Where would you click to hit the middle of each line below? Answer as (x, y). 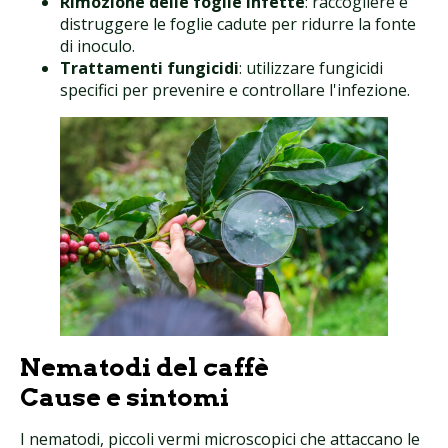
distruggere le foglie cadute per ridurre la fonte (238, 24)
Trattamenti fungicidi (149, 68)
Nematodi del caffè (144, 366)
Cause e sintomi (124, 396)
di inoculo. (97, 46)
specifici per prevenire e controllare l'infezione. (235, 90)
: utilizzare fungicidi (311, 68)
